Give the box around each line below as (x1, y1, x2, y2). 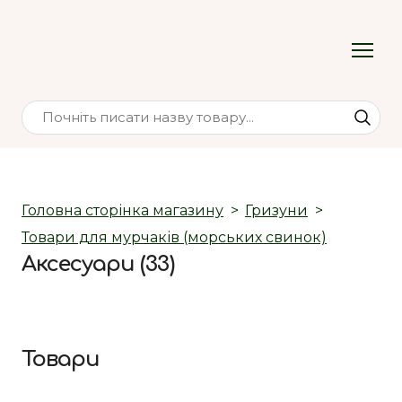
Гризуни (245, 201, 308, 219)
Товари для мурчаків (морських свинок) (22, 228, 327, 246)
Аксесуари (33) (22, 251, 174, 276)
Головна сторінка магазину (22, 201, 223, 219)
